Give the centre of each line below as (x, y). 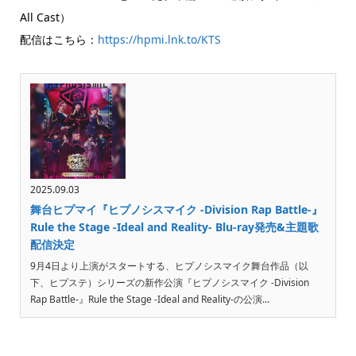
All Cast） (45, 17)
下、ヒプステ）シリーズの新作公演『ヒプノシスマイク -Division (169, 282)
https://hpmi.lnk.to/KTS (159, 39)
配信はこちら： (58, 39)
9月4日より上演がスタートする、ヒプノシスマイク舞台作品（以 (169, 265)
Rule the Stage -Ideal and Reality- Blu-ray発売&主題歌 (174, 226)
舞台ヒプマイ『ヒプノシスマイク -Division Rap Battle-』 (176, 209)
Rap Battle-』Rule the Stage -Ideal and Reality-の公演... (149, 299)
